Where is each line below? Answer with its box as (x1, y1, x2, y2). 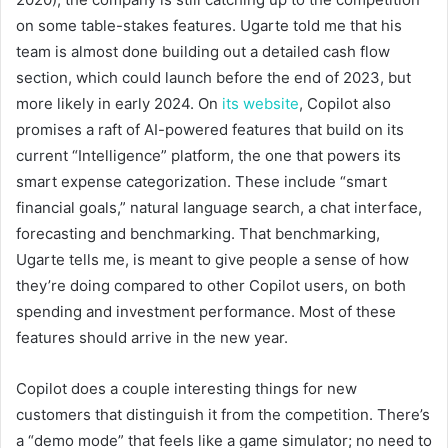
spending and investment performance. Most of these (16, 302, 396, 322)
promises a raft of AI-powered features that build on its (16, 120, 404, 140)
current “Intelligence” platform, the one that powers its (16, 146, 401, 166)
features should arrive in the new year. (16, 328, 288, 348)
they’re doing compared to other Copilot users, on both (16, 276, 406, 296)
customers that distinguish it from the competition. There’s (16, 405, 430, 425)
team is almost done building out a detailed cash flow (16, 42, 390, 62)
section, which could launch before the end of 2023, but (16, 68, 411, 88)
